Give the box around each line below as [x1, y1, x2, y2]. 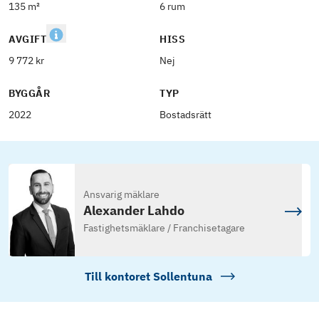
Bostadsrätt [159, 108, 211, 121]
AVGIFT [9, 33, 47, 46]
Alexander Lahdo [83, 202, 184, 219]
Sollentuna [152, 269, 212, 284]
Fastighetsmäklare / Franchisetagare [83, 221, 245, 235]
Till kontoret [84, 269, 153, 284]
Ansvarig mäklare [83, 188, 159, 202]
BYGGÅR [9, 87, 51, 100]
